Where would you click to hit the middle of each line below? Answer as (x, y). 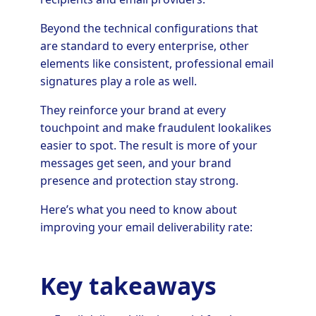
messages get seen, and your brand (135, 163)
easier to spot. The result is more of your (148, 145)
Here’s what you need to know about (138, 209)
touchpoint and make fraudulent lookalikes (156, 128)
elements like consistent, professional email (157, 63)
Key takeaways (128, 286)
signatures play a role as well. (118, 81)
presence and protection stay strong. (139, 181)
